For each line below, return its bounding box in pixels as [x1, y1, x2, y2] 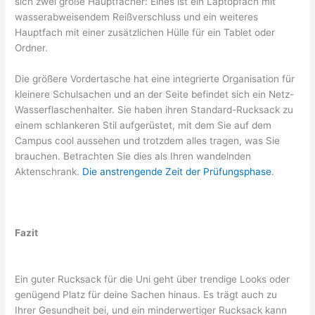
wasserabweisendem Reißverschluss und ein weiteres [15, 11, 259, 22]
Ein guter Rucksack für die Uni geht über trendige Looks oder [15, 274, 290, 285]
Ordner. [15, 41, 49, 53]
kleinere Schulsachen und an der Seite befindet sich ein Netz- [15, 88, 295, 100]
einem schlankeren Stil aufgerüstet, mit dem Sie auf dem [15, 119, 272, 131]
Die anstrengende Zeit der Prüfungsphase [82, 165, 272, 177]
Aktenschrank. [15, 165, 83, 177]
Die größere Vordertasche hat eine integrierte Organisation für [15, 72, 295, 84]
